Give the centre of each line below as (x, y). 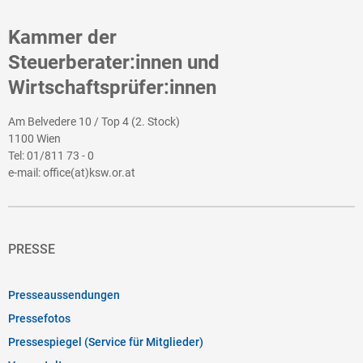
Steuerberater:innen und (114, 63)
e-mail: (26, 173)
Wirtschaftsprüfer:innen (112, 88)
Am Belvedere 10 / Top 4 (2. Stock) (94, 122)
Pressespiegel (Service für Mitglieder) (106, 342)
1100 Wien (34, 139)
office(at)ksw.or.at (89, 173)
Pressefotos (39, 319)
